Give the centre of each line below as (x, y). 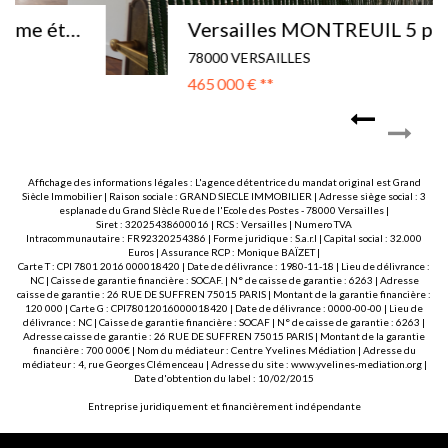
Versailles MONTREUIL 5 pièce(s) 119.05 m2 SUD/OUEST (360, 28)
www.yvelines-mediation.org (356, 363)
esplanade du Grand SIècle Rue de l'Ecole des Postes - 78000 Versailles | (224, 209)
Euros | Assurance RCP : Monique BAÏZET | (224, 251)
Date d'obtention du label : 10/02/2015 (224, 377)
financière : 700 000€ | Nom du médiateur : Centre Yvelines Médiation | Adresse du (224, 349)
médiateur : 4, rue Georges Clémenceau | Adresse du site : (156, 363)
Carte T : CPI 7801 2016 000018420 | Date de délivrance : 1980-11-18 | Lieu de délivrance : (224, 265)
